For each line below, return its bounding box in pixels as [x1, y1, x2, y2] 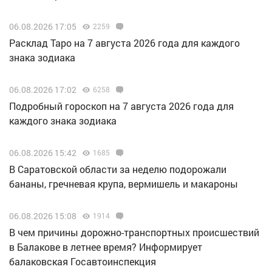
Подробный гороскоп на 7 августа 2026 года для [9, 100, 234, 113]
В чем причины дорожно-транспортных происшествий [9, 226, 259, 239]
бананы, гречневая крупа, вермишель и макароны [9, 177, 238, 191]
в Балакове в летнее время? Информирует [9, 240, 202, 254]
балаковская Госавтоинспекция [9, 255, 156, 268]
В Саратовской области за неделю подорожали [9, 163, 226, 176]
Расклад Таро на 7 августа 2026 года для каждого [9, 36, 240, 50]
